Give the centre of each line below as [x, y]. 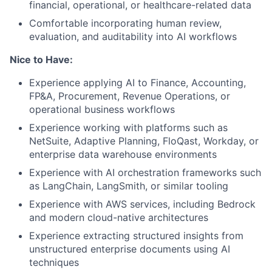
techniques [54, 263]
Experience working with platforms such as [128, 128]
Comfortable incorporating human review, [125, 23]
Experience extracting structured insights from [136, 236]
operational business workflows [102, 110]
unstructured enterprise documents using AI [130, 249]
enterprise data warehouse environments [123, 155]
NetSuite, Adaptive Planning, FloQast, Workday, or [144, 141]
